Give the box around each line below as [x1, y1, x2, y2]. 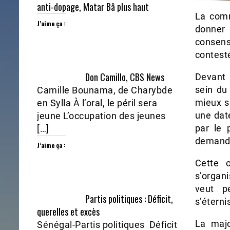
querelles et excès [37, 205, 100, 219]
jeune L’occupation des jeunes [37, 110, 166, 122]
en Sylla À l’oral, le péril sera [37, 98, 157, 109]
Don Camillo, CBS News [85, 70, 165, 84]
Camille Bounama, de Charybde [37, 85, 172, 96]
